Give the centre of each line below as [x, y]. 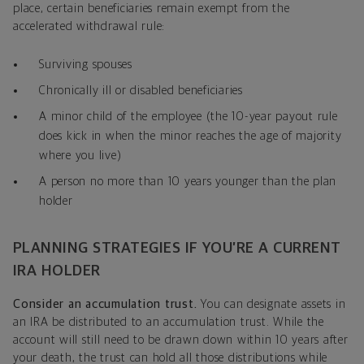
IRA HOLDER [57, 271]
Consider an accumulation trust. [107, 304]
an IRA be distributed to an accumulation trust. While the [169, 322]
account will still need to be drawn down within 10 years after [181, 340]
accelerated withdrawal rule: [89, 26]
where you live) [80, 155]
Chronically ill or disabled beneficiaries [141, 90]
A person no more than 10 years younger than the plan [188, 181]
